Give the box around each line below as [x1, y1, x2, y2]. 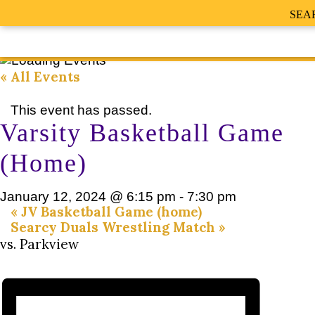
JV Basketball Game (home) [18, 203, 202, 220]
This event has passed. [11, 103, 152, 117]
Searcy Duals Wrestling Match [11, 219, 219, 236]
